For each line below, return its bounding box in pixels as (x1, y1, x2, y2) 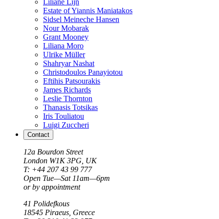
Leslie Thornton (43, 94, 92, 103)
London (23, 156, 47, 165)
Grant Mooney (43, 32, 88, 41)
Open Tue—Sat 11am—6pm (23, 174, 110, 182)
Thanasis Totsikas (43, 103, 98, 111)
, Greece (69, 208, 95, 217)
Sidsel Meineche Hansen (43, 15, 119, 23)
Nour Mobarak (43, 23, 89, 32)
